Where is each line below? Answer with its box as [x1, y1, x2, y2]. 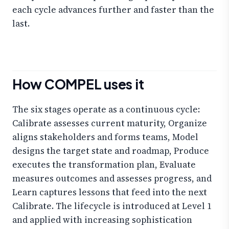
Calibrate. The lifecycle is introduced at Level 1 [12, 199, 212, 212]
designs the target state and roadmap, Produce [12, 144, 209, 157]
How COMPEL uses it [12, 75, 144, 93]
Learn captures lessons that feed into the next [12, 186, 207, 198]
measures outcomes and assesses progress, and [12, 172, 212, 185]
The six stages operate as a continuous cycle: [12, 103, 200, 116]
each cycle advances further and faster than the [12, 4, 214, 16]
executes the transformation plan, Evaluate [12, 158, 196, 171]
